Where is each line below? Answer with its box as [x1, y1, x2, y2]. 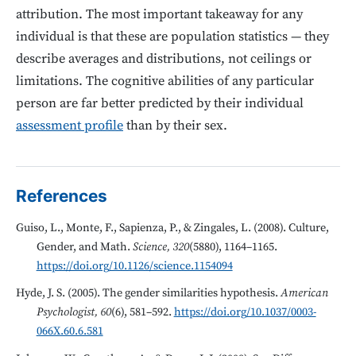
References [16, 185, 107, 206]
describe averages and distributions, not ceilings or [16, 51, 311, 68]
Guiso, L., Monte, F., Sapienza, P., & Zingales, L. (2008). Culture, [16, 221, 329, 235]
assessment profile [16, 118, 123, 135]
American [281, 286, 328, 301]
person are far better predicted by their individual [16, 95, 304, 113]
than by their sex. [123, 118, 227, 135]
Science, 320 [132, 240, 189, 254]
